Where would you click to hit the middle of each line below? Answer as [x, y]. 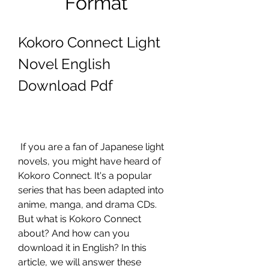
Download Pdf [65, 86]
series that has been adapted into [91, 190]
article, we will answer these [80, 262]
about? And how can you [74, 233]
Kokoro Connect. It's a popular [85, 176]
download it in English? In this [82, 248]
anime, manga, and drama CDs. [87, 204]
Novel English [64, 64]
